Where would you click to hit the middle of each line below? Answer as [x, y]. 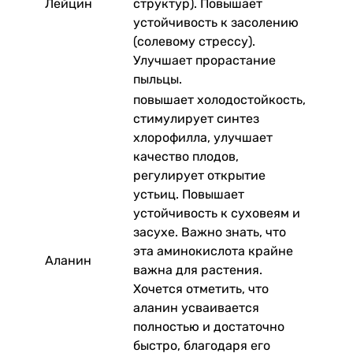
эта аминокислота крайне [213, 251]
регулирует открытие [199, 175]
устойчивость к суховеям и [217, 213]
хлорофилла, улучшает [203, 137]
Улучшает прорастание [204, 60]
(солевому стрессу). [194, 41]
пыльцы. [158, 79]
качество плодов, [186, 156]
